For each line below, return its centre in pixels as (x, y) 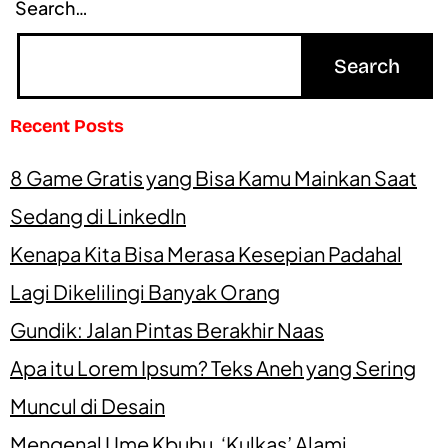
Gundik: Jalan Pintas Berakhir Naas (167, 330)
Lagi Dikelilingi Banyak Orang (145, 292)
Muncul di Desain (87, 406)
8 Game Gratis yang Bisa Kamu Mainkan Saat (213, 178)
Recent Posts (67, 126)
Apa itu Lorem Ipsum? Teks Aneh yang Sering (213, 368)
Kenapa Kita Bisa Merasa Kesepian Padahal (206, 254)
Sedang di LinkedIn (98, 216)
